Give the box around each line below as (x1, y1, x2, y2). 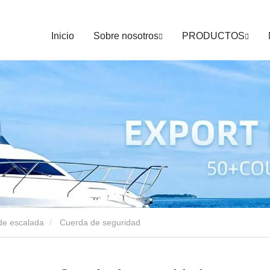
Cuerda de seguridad (60, 218, 140, 227)
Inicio (51, 31, 74, 41)
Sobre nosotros (93, 31, 159, 41)
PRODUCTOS (182, 31, 245, 41)
